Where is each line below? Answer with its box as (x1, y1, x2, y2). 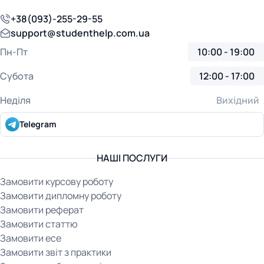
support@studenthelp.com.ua (11, 27, 150, 39)
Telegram (19, 118, 57, 130)
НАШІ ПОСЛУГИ (97, 151, 167, 164)
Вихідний (216, 94, 259, 107)
